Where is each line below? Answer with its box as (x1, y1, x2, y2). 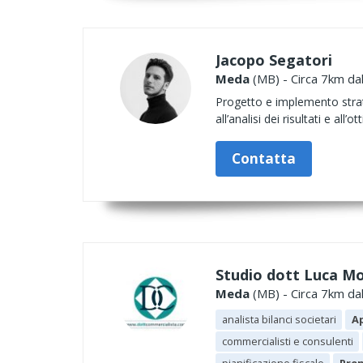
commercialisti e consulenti (221, 334, 353, 348)
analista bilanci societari (221, 312, 336, 327)
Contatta (232, 149, 296, 168)
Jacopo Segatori (216, 50, 332, 70)
